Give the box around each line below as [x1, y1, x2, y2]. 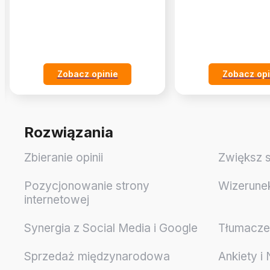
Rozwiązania [24, 124, 113, 142]
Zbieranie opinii [24, 151, 103, 165]
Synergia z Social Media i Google [24, 221, 198, 236]
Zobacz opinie [57, 68, 118, 79]
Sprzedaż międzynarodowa [24, 250, 170, 264]
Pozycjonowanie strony [24, 179, 149, 193]
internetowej [24, 193, 89, 207]
